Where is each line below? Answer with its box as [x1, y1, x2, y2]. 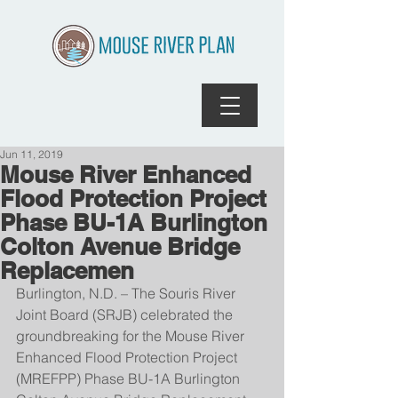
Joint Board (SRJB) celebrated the [16, 306, 236, 323]
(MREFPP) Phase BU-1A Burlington [16, 370, 243, 387]
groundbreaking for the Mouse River [16, 327, 248, 345]
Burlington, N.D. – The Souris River [16, 284, 239, 302]
